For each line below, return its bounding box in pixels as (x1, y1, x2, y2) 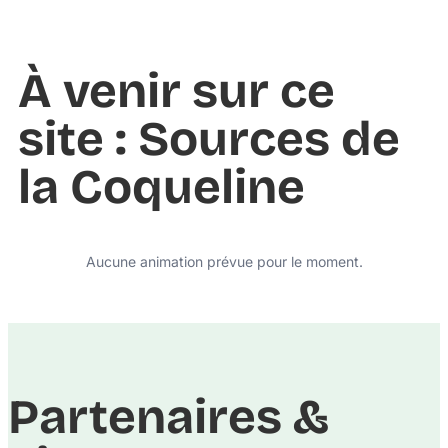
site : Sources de (18, 109, 400, 168)
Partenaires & (8, 387, 329, 446)
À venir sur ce (18, 61, 335, 120)
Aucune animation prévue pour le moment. (85, 252, 363, 270)
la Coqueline (18, 157, 305, 216)
